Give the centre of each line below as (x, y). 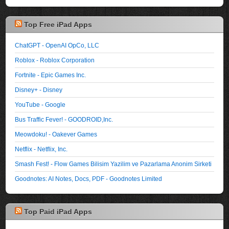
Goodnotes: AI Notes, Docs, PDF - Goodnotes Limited (89, 178)
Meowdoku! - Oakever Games (56, 134)
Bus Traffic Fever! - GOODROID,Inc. (64, 119)
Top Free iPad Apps (58, 24)
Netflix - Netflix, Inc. (41, 149)
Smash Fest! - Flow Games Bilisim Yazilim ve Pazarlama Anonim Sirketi (113, 164)
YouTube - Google (40, 104)
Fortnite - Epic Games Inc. (51, 75)
